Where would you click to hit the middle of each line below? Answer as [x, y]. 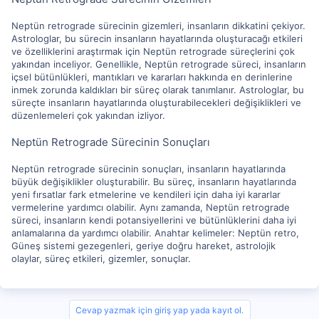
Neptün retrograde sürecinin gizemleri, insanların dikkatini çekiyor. [158, 26]
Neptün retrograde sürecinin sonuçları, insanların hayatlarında [148, 169]
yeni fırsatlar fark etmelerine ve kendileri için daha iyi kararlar [146, 194]
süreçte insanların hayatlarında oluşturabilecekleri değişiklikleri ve [156, 103]
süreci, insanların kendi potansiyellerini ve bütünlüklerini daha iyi [154, 220]
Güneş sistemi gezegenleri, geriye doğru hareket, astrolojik [143, 246]
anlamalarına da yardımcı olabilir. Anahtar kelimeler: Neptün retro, [155, 233]
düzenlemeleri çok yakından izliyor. [88, 115]
